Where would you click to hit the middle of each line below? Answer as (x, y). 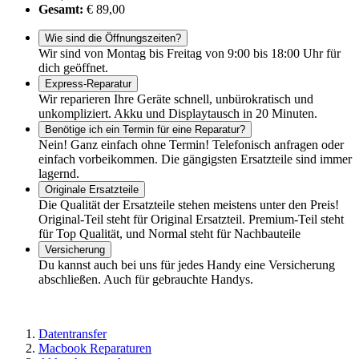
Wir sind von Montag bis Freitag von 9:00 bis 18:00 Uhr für (190, 54)
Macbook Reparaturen (95, 349)
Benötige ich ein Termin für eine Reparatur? (145, 130)
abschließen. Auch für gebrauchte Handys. (146, 280)
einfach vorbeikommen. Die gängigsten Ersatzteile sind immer (195, 159)
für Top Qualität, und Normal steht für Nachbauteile (169, 234)
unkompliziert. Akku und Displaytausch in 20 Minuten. (178, 114)
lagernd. (59, 174)
